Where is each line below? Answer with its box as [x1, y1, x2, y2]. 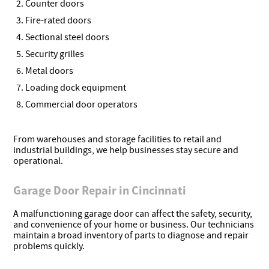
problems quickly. [13, 240, 85, 252]
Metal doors [25, 64, 74, 77]
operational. [13, 154, 64, 167]
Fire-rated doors [25, 14, 92, 26]
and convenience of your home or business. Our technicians [13, 218, 255, 231]
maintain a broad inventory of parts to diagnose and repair [13, 229, 249, 241]
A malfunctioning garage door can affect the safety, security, [13, 207, 253, 220]
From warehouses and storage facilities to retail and [13, 133, 222, 145]
